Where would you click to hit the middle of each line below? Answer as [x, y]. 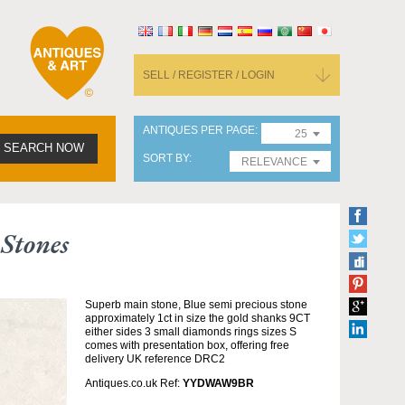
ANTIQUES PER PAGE [199, 130]
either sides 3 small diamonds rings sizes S [191, 332]
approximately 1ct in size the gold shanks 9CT [198, 318]
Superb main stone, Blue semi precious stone [196, 305]
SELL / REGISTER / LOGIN [209, 75]
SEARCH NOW [44, 148]
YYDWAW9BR [218, 383]
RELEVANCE [274, 162]
